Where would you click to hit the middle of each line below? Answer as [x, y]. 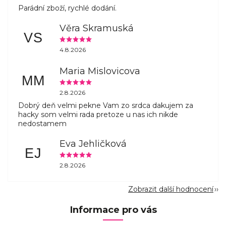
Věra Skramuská [97, 28]
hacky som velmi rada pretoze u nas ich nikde [98, 115]
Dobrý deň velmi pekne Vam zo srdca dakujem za [106, 106]
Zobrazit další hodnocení [171, 189]
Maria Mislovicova [100, 71]
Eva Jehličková [93, 144]
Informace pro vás [113, 210]
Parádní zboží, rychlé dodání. [67, 8]
